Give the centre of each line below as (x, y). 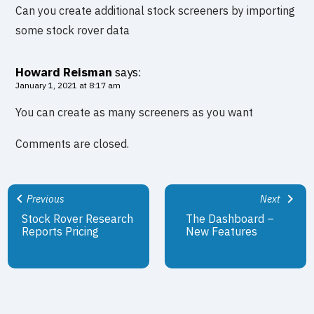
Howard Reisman (64, 73)
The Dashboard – (230, 219)
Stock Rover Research (78, 219)
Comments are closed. (73, 144)
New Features (222, 232)
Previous (45, 199)
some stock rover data (73, 30)
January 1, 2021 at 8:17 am (68, 86)
